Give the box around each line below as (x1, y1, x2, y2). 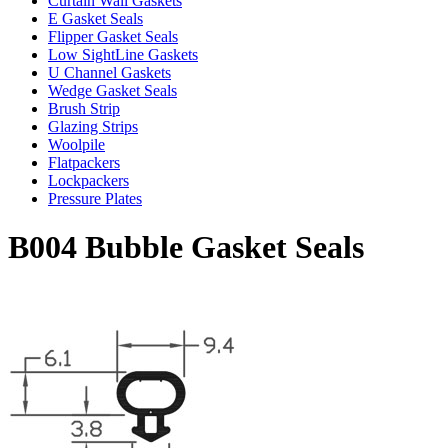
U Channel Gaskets (48, 63, 171, 81)
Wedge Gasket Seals (48, 81, 177, 99)
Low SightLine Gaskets (48, 45, 198, 63)
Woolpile (48, 135, 105, 153)
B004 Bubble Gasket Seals (8, 229, 364, 266)
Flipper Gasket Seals (48, 27, 178, 45)
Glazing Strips (48, 117, 138, 135)
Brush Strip (48, 99, 120, 117)
